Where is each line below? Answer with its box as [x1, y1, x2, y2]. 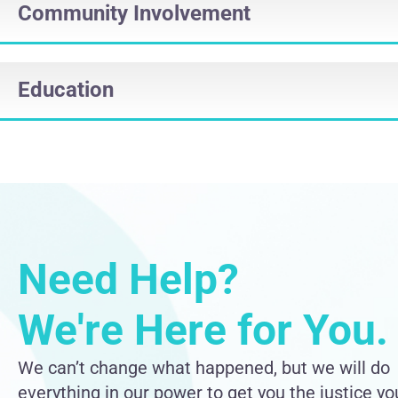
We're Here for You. [18, 304, 388, 355]
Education [18, 76, 114, 102]
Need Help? [18, 253, 250, 305]
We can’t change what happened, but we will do [18, 356, 390, 378]
